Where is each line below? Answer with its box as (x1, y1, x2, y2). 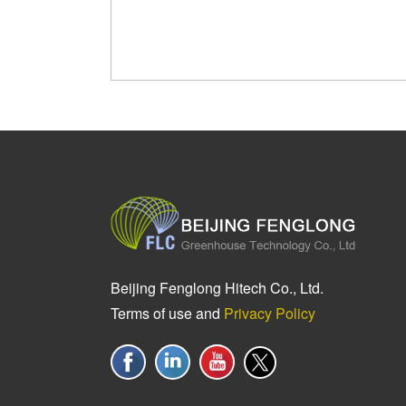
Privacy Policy (224, 303, 315, 324)
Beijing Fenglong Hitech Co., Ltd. (111, 277, 324, 299)
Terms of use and (111, 303, 224, 324)
